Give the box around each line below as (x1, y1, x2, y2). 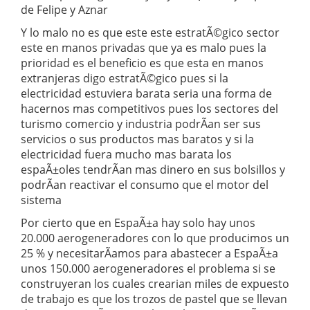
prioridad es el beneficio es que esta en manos (21, 55, 264, 71)
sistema (21, 192, 62, 208)
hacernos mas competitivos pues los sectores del (21, 101, 278, 116)
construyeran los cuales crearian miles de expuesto (21, 276, 289, 291)
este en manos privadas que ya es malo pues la (21, 40, 266, 55)
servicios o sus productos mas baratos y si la (21, 131, 254, 147)
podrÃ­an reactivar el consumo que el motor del (21, 177, 268, 192)
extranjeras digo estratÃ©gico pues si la (21, 71, 228, 86)
